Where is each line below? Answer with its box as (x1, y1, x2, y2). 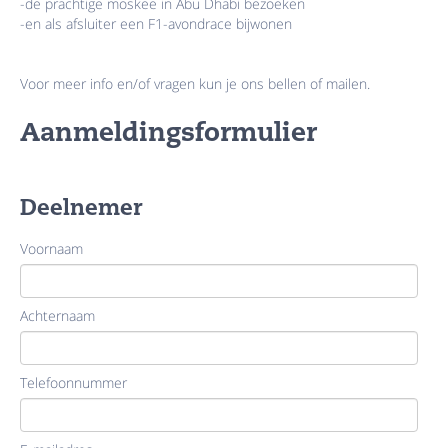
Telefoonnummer (20, 373, 127, 392)
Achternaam (20, 306, 95, 325)
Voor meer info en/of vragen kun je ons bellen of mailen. (20, 74, 370, 93)
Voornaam (20, 239, 83, 258)
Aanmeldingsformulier (20, 121, 317, 147)
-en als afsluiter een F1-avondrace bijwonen (20, 14, 292, 33)
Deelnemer (20, 198, 142, 220)
